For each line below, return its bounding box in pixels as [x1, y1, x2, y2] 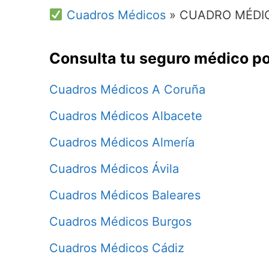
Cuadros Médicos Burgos [49, 214, 192, 229]
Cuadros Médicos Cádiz [49, 240, 184, 255]
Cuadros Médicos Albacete [49, 108, 202, 123]
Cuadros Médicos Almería [49, 134, 195, 150]
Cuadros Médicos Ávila [49, 161, 179, 176]
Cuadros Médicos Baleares [49, 187, 201, 202]
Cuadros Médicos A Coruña [49, 82, 205, 97]
